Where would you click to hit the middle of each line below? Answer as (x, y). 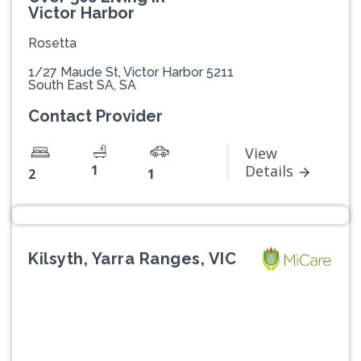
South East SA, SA (82, 85)
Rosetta (52, 44)
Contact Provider (95, 116)
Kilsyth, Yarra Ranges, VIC (132, 259)
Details (269, 171)
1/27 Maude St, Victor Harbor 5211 (131, 73)
